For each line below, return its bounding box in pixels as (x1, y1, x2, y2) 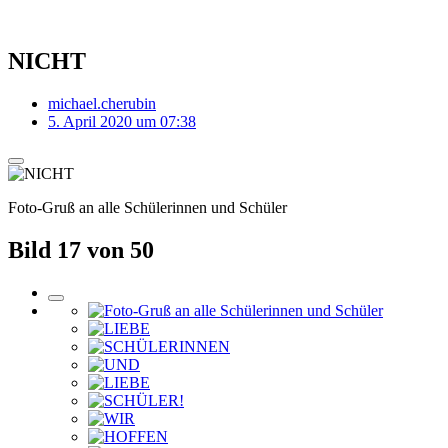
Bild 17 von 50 (8, 236, 154, 263)
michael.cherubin (48, 94, 156, 112)
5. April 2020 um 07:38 (48, 112, 196, 130)
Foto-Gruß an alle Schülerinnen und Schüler (8, 198, 287, 216)
